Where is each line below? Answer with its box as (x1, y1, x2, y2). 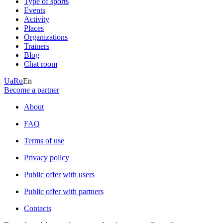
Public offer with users (24, 170, 95, 179)
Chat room (24, 59, 57, 68)
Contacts (24, 204, 51, 213)
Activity (24, 14, 49, 23)
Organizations (24, 32, 68, 41)
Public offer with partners (24, 187, 104, 196)
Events (24, 5, 45, 14)
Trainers (24, 41, 49, 50)
